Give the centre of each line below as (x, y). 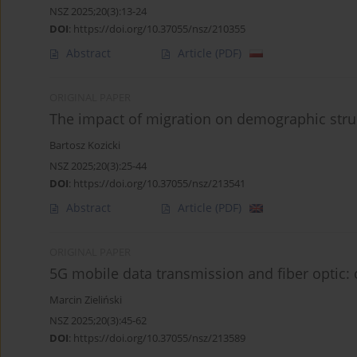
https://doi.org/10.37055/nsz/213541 (159, 184)
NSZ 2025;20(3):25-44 (98, 166)
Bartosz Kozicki (85, 146)
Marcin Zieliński (86, 300)
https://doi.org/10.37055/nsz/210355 (159, 29)
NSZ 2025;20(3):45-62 (98, 321)
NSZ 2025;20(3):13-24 (98, 12)
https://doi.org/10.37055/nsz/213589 (159, 338)
